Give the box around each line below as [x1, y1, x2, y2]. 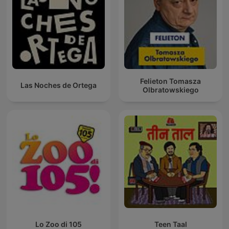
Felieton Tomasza [140, 76, 201, 85]
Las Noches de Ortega [20, 81, 97, 90]
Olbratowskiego [142, 85, 199, 94]
